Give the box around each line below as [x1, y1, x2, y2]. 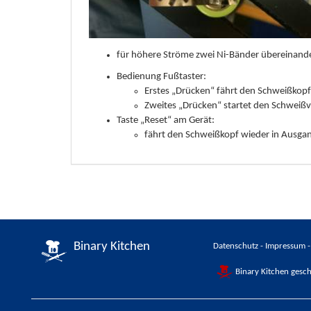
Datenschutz [213, 242, 259, 251]
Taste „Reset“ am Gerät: [117, 115, 215, 126]
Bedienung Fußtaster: [117, 72, 206, 82]
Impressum [265, 242, 306, 251]
